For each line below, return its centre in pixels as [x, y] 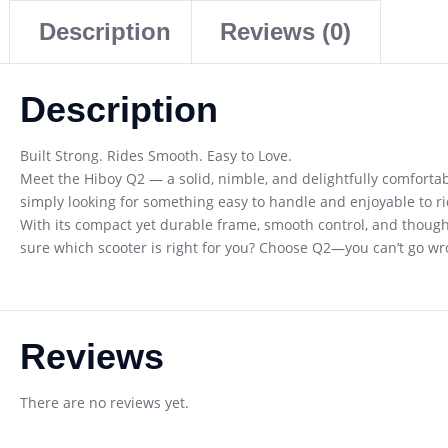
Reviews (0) [286, 31]
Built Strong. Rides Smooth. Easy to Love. [156, 155]
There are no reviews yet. [104, 402]
